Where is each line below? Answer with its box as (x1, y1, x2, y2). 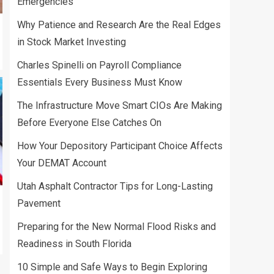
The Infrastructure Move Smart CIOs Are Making (17, 100, 222, 111)
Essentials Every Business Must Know (17, 76, 182, 88)
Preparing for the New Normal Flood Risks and (17, 221, 216, 232)
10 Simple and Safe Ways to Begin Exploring (17, 261, 207, 273)
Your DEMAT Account (17, 157, 106, 169)
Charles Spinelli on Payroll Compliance (17, 59, 182, 71)
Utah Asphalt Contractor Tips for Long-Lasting (17, 180, 213, 192)
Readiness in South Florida (17, 238, 131, 250)
